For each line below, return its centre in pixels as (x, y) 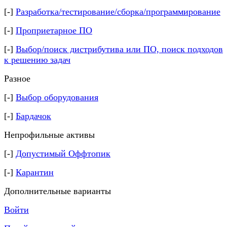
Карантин (35, 172)
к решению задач (37, 60)
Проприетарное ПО (54, 30)
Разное (17, 79)
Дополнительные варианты (58, 191)
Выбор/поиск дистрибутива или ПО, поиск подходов (119, 49)
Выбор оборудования (57, 97)
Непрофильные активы (49, 135)
